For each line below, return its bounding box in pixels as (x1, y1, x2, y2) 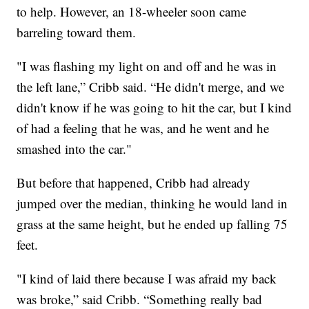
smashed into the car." (17, 140, 132, 158)
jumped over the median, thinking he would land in (17, 195, 288, 212)
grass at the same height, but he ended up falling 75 (17, 215, 288, 233)
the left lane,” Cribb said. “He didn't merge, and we (17, 78, 285, 96)
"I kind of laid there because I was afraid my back (17, 270, 277, 288)
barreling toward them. (17, 23, 137, 41)
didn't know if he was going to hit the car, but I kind (17, 99, 292, 117)
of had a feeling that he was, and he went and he (17, 119, 270, 137)
